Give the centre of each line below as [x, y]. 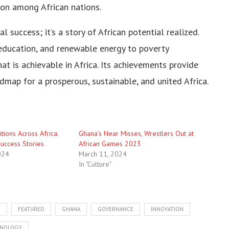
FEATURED [31, 209]
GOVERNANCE [116, 209]
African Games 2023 [110, 143]
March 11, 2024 [102, 154]
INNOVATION [167, 209]
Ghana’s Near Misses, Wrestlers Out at [136, 133]
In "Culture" [95, 164]
